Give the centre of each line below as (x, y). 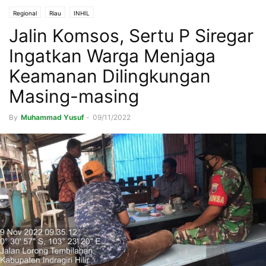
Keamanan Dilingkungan (110, 76)
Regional (25, 13)
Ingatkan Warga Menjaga (112, 56)
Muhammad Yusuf (53, 118)
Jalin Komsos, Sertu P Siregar (131, 36)
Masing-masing (76, 96)
